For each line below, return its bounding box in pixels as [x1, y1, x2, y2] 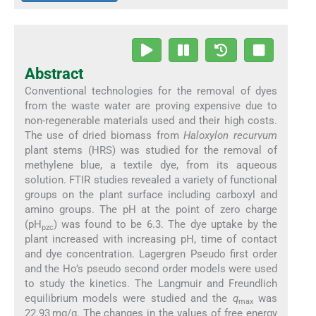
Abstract [24, 65, 83, 83]
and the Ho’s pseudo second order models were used [24, 262, 278, 276]
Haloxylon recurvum [183, 129, 278, 142]
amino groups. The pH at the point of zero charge [24, 203, 278, 217]
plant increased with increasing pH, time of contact [24, 233, 278, 246]
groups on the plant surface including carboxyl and [24, 188, 278, 202]
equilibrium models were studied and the [24, 292, 233, 305]
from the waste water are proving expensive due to [24, 99, 278, 113]
